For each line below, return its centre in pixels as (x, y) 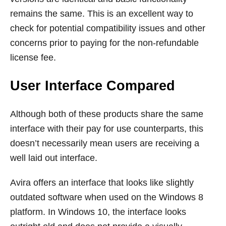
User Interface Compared (93, 86)
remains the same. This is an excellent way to (102, 13)
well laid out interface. (54, 158)
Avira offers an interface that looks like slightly (102, 182)
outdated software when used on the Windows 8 (107, 197)
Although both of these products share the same (107, 114)
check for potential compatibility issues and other (108, 28)
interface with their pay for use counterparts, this (107, 128)
